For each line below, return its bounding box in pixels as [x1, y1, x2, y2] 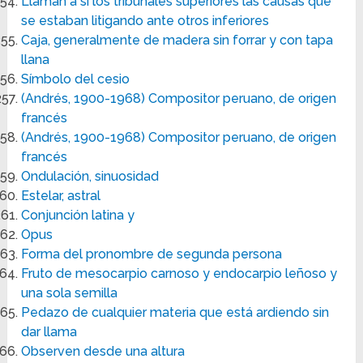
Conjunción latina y [21, 207, 135, 224]
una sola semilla [21, 285, 118, 301]
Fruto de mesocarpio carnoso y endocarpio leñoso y [21, 266, 338, 282]
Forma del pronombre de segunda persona [21, 246, 283, 263]
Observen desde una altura [21, 344, 186, 360]
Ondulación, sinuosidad [21, 169, 160, 185]
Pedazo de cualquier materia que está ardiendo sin [21, 305, 330, 321]
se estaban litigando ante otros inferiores [21, 13, 270, 29]
